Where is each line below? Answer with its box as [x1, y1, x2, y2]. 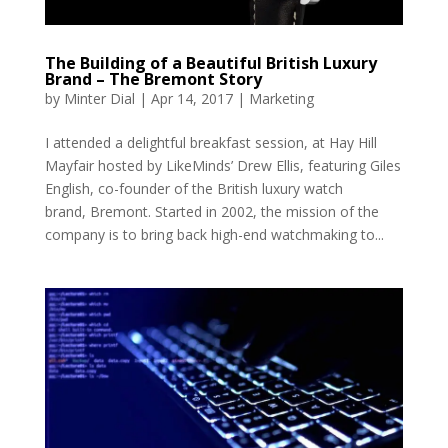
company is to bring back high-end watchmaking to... [44, 225, 384, 245]
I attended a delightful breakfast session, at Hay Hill [44, 133, 377, 153]
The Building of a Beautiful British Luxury [44, 52, 377, 75]
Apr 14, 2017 [150, 89, 233, 109]
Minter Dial [63, 89, 135, 109]
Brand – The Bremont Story [44, 68, 262, 91]
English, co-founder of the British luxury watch [44, 179, 343, 199]
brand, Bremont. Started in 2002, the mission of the [44, 202, 379, 222]
